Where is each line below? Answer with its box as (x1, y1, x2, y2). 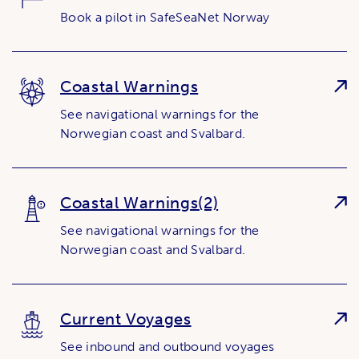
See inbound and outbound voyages (60, 338, 275, 354)
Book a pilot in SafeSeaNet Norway (60, 9, 270, 25)
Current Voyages (60, 309, 192, 329)
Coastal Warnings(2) (60, 192, 219, 212)
